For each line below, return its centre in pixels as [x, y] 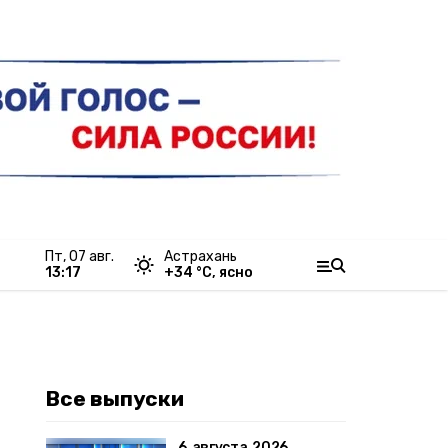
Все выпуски [115, 398]
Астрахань [200, 256]
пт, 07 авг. [84, 256]
